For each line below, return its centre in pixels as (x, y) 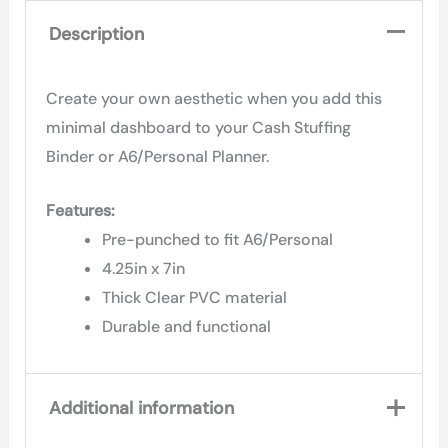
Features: (80, 211)
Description (96, 34)
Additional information (141, 407)
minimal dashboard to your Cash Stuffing (199, 127)
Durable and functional (187, 327)
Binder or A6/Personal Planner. (158, 156)
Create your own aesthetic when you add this (214, 98)
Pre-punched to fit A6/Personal (218, 240)
